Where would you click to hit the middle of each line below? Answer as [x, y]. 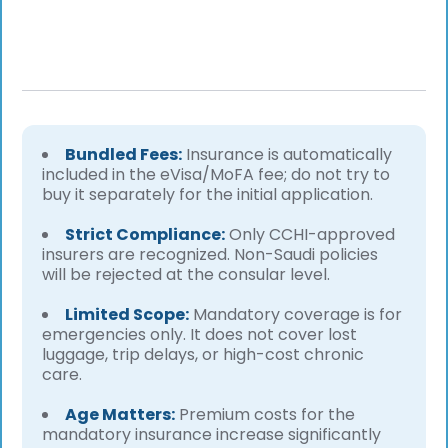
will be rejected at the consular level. [186, 275]
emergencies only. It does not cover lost [200, 335]
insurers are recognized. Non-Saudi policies [210, 255]
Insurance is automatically [287, 155]
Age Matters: [120, 415]
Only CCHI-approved [310, 235]
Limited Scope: [127, 315]
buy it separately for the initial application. [208, 195]
